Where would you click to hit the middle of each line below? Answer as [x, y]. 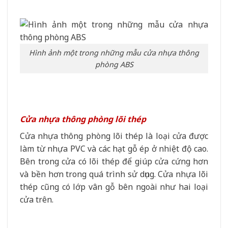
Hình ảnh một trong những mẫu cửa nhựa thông [114, 53]
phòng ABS [114, 64]
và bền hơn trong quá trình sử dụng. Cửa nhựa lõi [114, 174]
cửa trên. [37, 199]
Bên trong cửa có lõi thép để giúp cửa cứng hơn [114, 161]
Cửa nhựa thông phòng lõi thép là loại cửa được [114, 136]
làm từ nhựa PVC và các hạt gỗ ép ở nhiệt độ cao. [114, 148]
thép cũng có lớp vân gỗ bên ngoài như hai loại [114, 187]
